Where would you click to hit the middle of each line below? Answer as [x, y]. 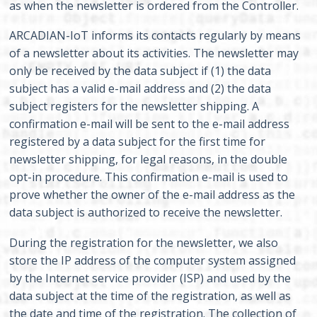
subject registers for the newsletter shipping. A [134, 106]
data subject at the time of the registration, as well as [150, 295]
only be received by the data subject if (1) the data [140, 71]
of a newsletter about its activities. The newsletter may [154, 53]
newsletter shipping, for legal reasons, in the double [149, 160]
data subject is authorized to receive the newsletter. [146, 213]
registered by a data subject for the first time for [138, 142]
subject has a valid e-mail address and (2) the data [140, 89]
